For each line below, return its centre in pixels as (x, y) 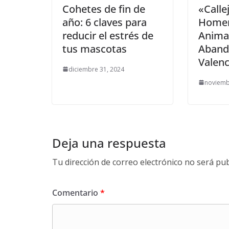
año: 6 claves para (105, 22)
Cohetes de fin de (104, 9)
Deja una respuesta (109, 143)
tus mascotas (95, 49)
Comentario (76, 192)
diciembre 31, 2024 (96, 69)
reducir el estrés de (108, 35)
